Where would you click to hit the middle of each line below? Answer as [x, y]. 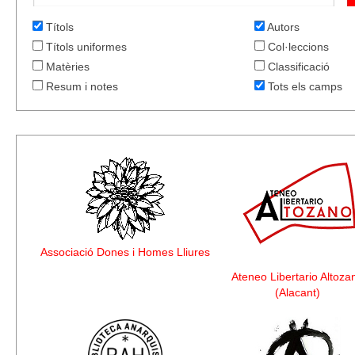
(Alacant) [297, 292]
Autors [282, 27]
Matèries [66, 67]
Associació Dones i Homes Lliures [125, 252]
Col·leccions [297, 47]
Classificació [298, 67]
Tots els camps [304, 86]
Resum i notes [80, 86]
